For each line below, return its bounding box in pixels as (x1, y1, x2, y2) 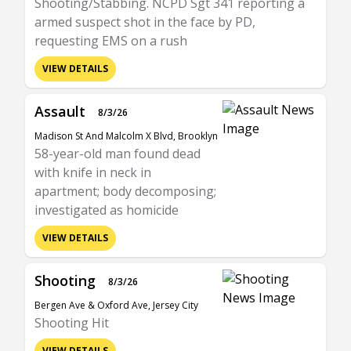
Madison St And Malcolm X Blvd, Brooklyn (34, 129, 218, 143)
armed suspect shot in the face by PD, (34, 13, 255, 31)
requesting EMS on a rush (34, 32, 187, 49)
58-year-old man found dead (34, 145, 201, 162)
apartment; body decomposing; (34, 183, 216, 200)
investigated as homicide (34, 201, 179, 219)
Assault (34, 102, 85, 121)
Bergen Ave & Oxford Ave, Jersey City (34, 299, 198, 312)
